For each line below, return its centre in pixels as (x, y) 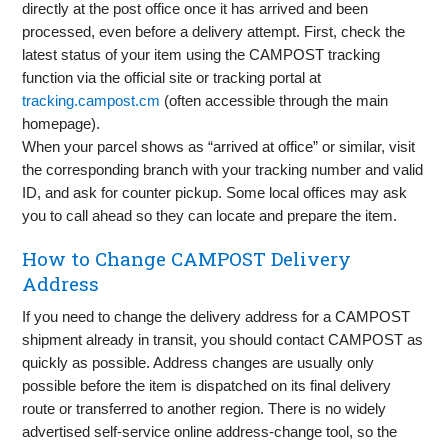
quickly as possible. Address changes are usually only (198, 363)
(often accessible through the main (274, 101)
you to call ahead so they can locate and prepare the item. (210, 216)
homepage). (61, 124)
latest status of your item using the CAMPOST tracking (201, 55)
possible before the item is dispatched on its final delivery (207, 386)
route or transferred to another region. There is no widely (204, 409)
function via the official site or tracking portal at (172, 78)
